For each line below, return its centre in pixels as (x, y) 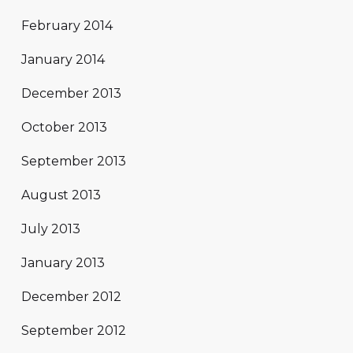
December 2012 (71, 297)
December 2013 (71, 94)
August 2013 (61, 195)
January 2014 (63, 60)
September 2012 (74, 331)
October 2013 (64, 128)
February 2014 (67, 26)
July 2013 (51, 229)
